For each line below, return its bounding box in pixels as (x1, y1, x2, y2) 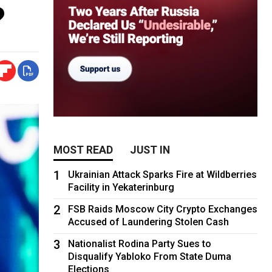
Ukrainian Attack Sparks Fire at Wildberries (68, 168, 257, 180)
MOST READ (53, 143, 114, 156)
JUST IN (130, 143, 171, 156)
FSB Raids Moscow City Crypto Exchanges (68, 203, 258, 215)
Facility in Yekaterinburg (68, 181, 175, 193)
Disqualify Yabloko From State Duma (68, 250, 232, 262)
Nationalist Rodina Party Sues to (68, 237, 212, 250)
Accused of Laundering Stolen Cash (68, 216, 229, 228)
